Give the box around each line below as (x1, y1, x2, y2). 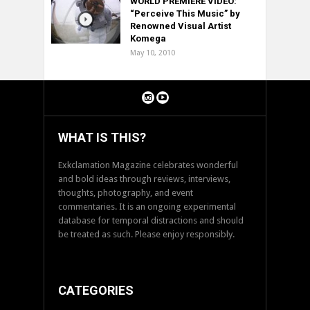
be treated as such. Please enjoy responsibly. (58, 229, 235, 240)
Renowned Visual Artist (130, 21, 231, 32)
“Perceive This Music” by (130, 8, 240, 19)
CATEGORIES (58, 283, 134, 298)
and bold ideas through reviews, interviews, (58, 174, 230, 185)
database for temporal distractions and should (58, 215, 244, 226)
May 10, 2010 (130, 48, 175, 58)
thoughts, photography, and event (58, 188, 193, 199)
